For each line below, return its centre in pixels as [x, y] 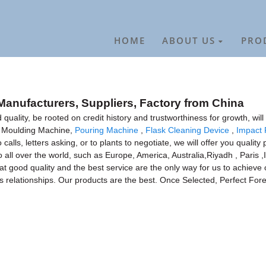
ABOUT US [189, 41]
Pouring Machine [107, 130]
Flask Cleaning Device [187, 130]
